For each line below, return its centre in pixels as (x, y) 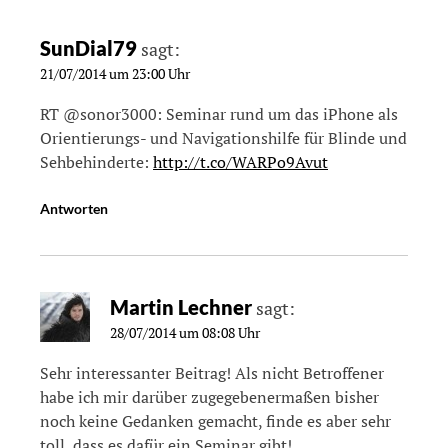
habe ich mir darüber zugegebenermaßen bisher (209, 397)
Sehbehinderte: (96, 161)
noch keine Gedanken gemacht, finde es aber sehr (215, 421)
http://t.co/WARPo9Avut (240, 161)
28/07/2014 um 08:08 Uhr (185, 333)
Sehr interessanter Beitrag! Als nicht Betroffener (212, 373)
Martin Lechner (181, 307)
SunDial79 (88, 47)
